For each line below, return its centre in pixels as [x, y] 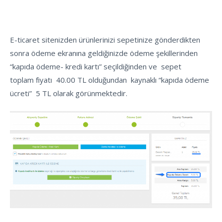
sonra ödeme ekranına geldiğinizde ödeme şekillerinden [104, 53]
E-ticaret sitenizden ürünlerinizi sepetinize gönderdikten [105, 39]
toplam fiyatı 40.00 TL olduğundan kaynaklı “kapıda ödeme [110, 80]
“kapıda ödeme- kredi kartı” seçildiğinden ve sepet [96, 66]
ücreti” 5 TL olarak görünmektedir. [69, 93]
